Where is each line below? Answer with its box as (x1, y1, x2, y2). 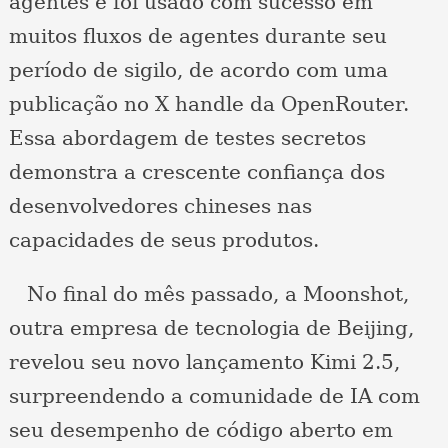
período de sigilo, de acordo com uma (8, 58, 388, 83)
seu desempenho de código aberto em (8, 418, 393, 443)
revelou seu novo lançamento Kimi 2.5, (8, 350, 400, 375)
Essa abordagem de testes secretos (8, 126, 366, 151)
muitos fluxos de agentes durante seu (8, 24, 387, 49)
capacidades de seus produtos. (8, 228, 319, 253)
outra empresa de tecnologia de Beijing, (8, 316, 414, 341)
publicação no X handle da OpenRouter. (8, 92, 409, 117)
